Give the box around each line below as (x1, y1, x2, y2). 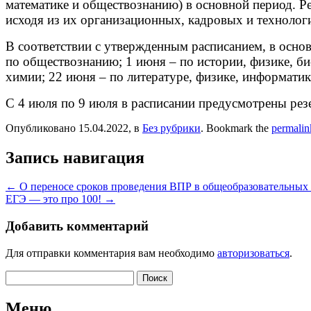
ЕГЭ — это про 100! (6, 193, 104, 205)
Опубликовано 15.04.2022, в (6, 121, 142, 134)
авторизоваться (217, 246, 289, 259)
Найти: (5, 269, 38, 282)
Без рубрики (142, 121, 201, 134)
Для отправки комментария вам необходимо (6, 246, 217, 259)
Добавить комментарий (6, 219, 149, 234)
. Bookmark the (201, 121, 271, 134)
